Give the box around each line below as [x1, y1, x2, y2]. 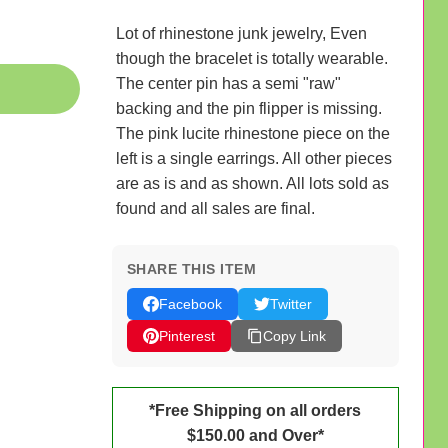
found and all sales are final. [115, 199, 315, 217]
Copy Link [262, 327, 326, 344]
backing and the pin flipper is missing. [115, 99, 382, 117]
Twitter [269, 295, 312, 312]
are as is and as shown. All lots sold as [115, 174, 389, 192]
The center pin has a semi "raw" [115, 74, 341, 92]
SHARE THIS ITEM [126, 260, 256, 277]
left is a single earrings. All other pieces [115, 149, 392, 167]
